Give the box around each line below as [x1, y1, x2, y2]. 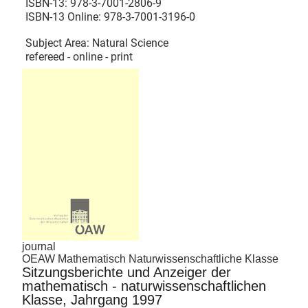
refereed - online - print [25, 50, 133, 64]
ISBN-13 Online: [25, 10, 104, 24]
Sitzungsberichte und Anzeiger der [22, 264, 231, 280]
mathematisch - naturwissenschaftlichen [22, 278, 266, 294]
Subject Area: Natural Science [25, 36, 168, 50]
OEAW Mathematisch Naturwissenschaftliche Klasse [22, 252, 278, 265]
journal [22, 240, 56, 252]
